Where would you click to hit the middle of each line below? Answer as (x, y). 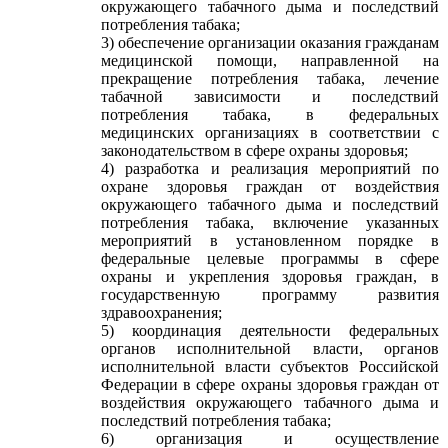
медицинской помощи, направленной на (270, 60)
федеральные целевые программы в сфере (270, 258)
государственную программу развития (270, 294)
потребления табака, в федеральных (270, 114)
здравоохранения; (161, 312)
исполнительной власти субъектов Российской (270, 366)
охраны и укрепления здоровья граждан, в (270, 276)
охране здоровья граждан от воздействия (270, 186)
